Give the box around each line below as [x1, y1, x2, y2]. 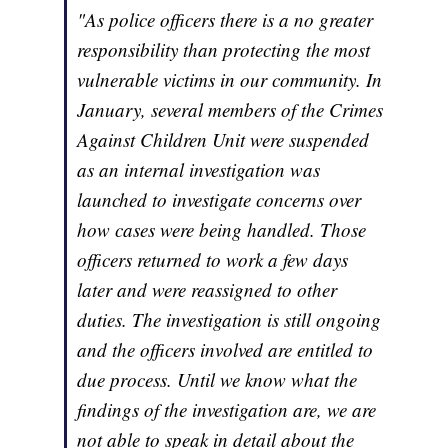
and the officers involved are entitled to [77, 337, 374, 363]
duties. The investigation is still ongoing [77, 307, 382, 333]
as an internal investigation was [77, 157, 321, 183]
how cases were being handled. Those [77, 217, 367, 243]
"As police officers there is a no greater [77, 7, 374, 33]
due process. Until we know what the [77, 367, 358, 393]
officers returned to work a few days [77, 247, 349, 273]
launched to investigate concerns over [77, 187, 362, 213]
